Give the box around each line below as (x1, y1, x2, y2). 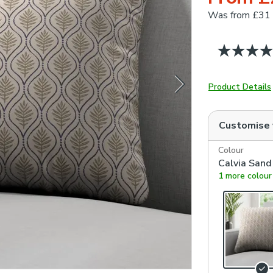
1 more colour (218, 170, 272, 182)
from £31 (230, 9, 271, 22)
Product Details (208, 81, 271, 93)
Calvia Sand (218, 157, 272, 170)
